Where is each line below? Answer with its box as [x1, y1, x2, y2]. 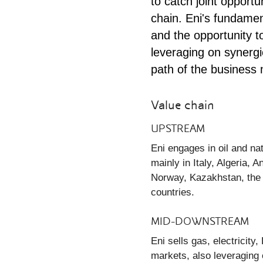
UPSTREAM [151, 122, 205, 134]
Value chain [151, 97, 214, 112]
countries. [151, 186, 194, 197]
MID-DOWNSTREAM [151, 215, 249, 228]
